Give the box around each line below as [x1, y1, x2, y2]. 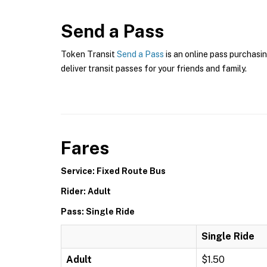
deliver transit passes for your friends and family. [61, 64, 247, 73]
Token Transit [61, 49, 117, 59]
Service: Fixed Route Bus [61, 166, 166, 176]
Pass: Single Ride [61, 207, 135, 216]
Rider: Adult [61, 187, 111, 196]
